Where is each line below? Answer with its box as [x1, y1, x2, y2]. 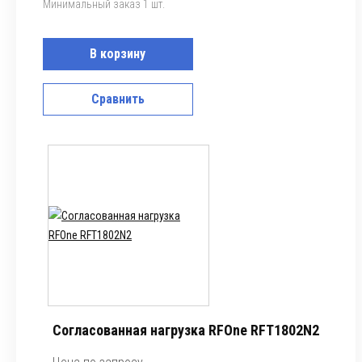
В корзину [90, 46, 145, 61]
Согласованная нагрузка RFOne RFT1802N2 [53, 322, 319, 339]
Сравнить [90, 91, 145, 107]
